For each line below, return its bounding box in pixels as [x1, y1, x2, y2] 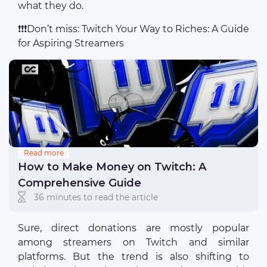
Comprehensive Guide [18, 176, 141, 190]
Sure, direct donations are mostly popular [18, 222, 249, 234]
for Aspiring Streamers [18, 38, 124, 49]
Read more [24, 148, 64, 158]
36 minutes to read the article [34, 191, 159, 203]
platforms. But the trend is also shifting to [18, 251, 249, 263]
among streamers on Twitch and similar [18, 237, 249, 249]
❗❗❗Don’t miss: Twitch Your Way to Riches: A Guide [18, 23, 249, 35]
